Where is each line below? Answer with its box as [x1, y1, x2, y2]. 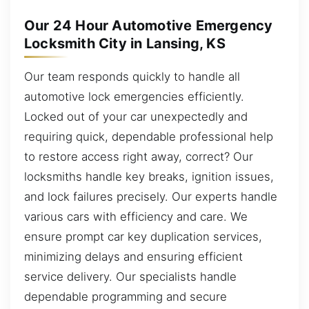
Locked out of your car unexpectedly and [24, 109, 248, 123]
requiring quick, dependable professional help [24, 129, 273, 143]
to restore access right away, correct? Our [24, 149, 253, 163]
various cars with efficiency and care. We [24, 209, 248, 223]
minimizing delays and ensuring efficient [24, 249, 243, 263]
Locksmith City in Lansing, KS [24, 35, 226, 52]
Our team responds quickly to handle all [24, 69, 240, 83]
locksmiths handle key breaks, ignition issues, [24, 169, 274, 183]
